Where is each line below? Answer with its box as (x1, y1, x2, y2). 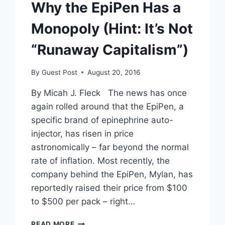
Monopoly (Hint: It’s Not (31, 20, 193, 38)
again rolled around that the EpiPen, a (31, 101, 184, 111)
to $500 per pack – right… (31, 196, 136, 206)
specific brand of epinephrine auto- (31, 115, 174, 125)
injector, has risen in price (31, 128, 134, 139)
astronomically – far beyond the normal (31, 142, 189, 152)
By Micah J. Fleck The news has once (31, 87, 187, 98)
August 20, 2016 (87, 68, 140, 76)
